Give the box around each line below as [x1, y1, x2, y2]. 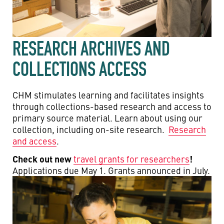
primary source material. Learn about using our [12, 111, 202, 124]
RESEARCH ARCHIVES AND [12, 36, 170, 60]
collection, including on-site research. [12, 122, 168, 135]
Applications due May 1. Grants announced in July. [12, 163, 210, 176]
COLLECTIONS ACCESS [12, 56, 146, 81]
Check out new [12, 151, 73, 165]
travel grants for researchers [73, 152, 189, 165]
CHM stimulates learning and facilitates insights [12, 88, 204, 101]
